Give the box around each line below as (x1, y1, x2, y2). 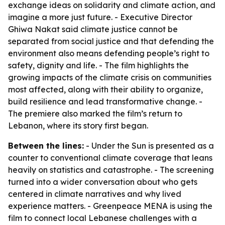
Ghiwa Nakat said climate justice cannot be (8, 24, 178, 34)
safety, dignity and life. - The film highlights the (8, 60, 189, 70)
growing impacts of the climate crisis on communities (8, 72, 211, 82)
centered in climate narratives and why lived (8, 189, 181, 199)
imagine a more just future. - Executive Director (8, 12, 192, 22)
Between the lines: (8, 141, 84, 151)
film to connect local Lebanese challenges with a (8, 213, 197, 223)
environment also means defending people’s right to (8, 48, 209, 58)
